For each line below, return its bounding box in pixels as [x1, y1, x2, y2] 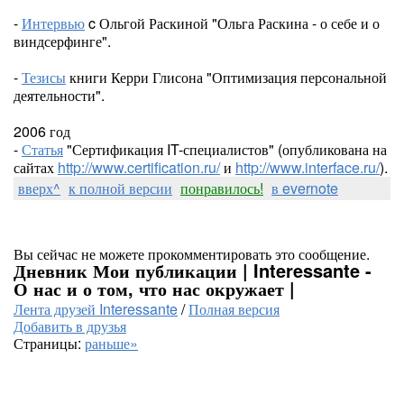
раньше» [85, 333, 138, 353]
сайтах [14, 157, 58, 178]
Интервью [22, 13, 85, 33]
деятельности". [14, 85, 105, 106]
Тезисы [22, 67, 66, 87]
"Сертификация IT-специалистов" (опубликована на [63, 139, 387, 160]
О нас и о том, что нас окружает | [14, 275, 295, 301]
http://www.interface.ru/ [235, 157, 380, 178]
